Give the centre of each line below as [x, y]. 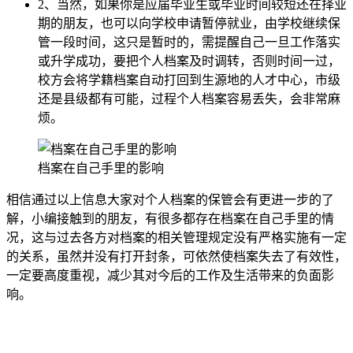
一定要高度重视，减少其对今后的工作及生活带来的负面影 [170, 275]
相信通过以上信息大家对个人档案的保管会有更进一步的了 [170, 199]
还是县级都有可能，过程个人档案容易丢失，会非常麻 [189, 98]
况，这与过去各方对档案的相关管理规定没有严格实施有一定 [176, 237]
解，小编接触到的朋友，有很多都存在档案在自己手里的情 [170, 218]
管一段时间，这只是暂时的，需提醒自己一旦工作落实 [189, 42]
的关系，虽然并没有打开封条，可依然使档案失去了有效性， [176, 256]
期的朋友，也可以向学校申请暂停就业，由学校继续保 [189, 23]
